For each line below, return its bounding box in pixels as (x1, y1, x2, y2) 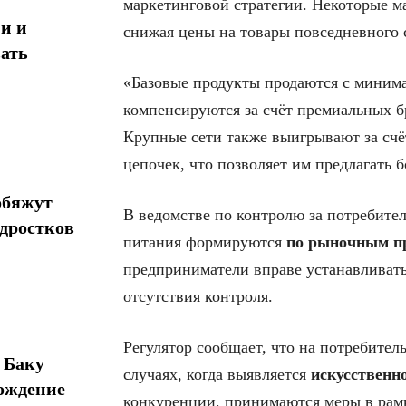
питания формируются (123, 233, 286, 251)
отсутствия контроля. (123, 287, 273, 305)
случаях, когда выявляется (123, 365, 311, 383)
